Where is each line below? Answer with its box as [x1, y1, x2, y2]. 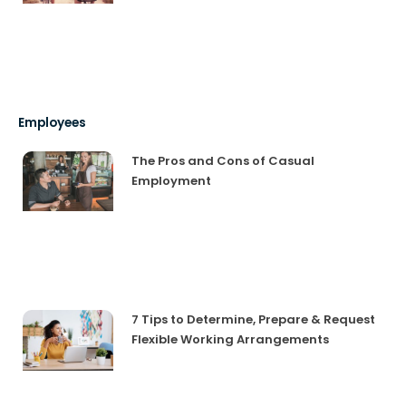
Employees [18, 113, 86, 131]
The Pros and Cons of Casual [130, 151, 314, 169]
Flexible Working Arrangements [130, 331, 329, 349]
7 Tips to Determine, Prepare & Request [130, 311, 375, 329]
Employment [130, 171, 211, 189]
